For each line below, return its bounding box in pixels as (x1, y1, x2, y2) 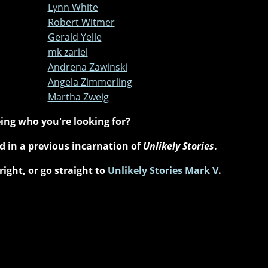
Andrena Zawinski (47, 60, 127, 74)
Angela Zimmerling (47, 75, 132, 89)
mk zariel (47, 45, 88, 59)
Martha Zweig (47, 90, 109, 103)
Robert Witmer (47, 15, 115, 29)
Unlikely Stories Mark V (108, 163, 218, 177)
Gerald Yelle (47, 30, 102, 44)
